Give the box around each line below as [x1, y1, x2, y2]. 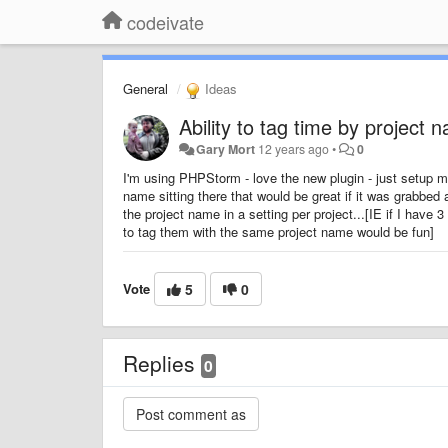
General [123, 79, 168, 98]
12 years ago [258, 139, 330, 158]
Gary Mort [196, 139, 256, 158]
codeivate [127, 9, 204, 35]
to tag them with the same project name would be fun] [123, 221, 434, 241]
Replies [123, 347, 201, 378]
